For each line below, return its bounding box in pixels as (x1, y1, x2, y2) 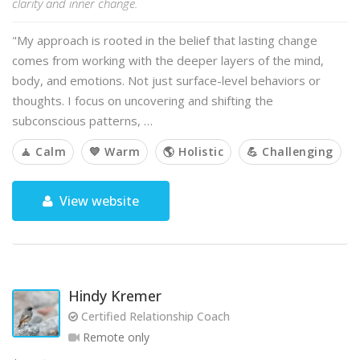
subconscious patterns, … (12, 112, 153, 129)
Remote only (80, 329, 149, 345)
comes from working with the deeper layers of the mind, (12, 52, 324, 68)
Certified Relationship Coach (78, 309, 230, 324)
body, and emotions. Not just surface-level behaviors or (12, 72, 321, 88)
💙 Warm (89, 144, 140, 159)
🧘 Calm (20, 144, 66, 159)
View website (56, 192, 140, 210)
